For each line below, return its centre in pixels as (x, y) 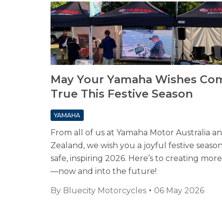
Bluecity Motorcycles (105, 191)
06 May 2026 (179, 191)
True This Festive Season (122, 94)
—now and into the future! (104, 171)
